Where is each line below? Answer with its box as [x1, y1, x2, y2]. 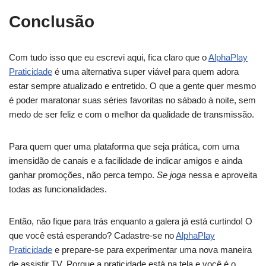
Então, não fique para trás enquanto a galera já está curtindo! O [9, 216, 252, 226]
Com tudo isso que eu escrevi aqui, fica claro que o [9, 52, 208, 62]
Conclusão [9, 12, 94, 31]
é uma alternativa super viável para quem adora [52, 66, 239, 77]
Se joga [157, 170, 186, 180]
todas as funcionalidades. [9, 184, 107, 194]
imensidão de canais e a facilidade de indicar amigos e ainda [9, 156, 242, 166]
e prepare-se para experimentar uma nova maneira [52, 245, 252, 255]
